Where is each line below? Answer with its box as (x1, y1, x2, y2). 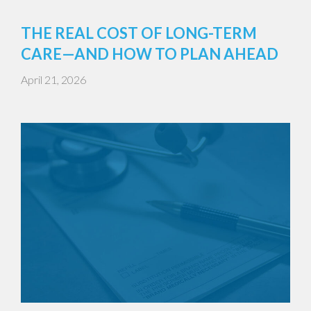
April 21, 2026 (21, 72, 86, 86)
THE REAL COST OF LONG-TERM (21, 23, 257, 42)
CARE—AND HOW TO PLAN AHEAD (21, 44, 278, 63)
